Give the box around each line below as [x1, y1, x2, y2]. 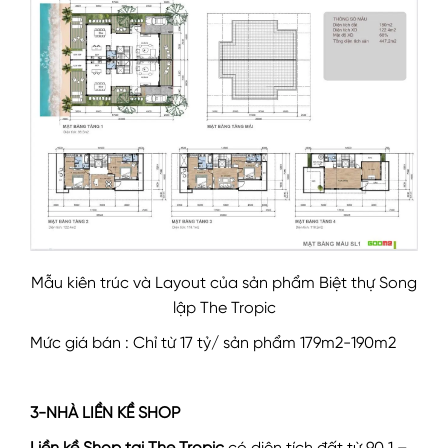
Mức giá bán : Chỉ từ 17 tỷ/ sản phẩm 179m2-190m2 [30, 336, 396, 353]
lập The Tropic [172, 301, 276, 318]
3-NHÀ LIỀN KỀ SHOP [30, 406, 180, 423]
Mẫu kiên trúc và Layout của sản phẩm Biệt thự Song [31, 276, 417, 293]
